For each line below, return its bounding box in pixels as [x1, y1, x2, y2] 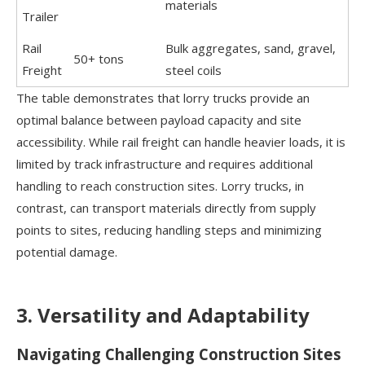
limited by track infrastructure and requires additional [16, 155, 313, 172]
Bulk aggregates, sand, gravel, [165, 39, 336, 56]
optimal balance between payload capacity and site [16, 111, 301, 128]
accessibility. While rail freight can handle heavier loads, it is [16, 133, 345, 150]
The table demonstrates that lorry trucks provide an [16, 89, 310, 106]
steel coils [165, 61, 222, 78]
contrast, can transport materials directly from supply [16, 199, 316, 216]
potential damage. [16, 243, 117, 260]
